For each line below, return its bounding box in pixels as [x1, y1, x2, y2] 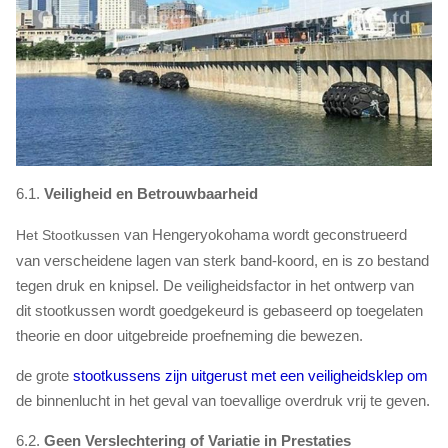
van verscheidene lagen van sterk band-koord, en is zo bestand [16, 252, 429, 270]
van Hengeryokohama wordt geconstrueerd [124, 226, 407, 244]
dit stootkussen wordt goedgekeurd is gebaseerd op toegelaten [16, 302, 423, 320]
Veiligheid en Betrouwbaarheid [44, 185, 258, 203]
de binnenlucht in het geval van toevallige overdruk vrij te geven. [16, 392, 430, 410]
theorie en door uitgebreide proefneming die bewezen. [16, 327, 363, 345]
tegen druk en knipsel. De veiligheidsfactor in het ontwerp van [16, 277, 414, 295]
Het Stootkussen [16, 227, 120, 244]
